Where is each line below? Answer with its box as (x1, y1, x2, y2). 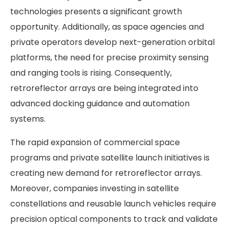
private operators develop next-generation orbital (10, 36, 215, 49)
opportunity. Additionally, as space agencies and (10, 21, 204, 33)
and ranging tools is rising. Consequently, (10, 67, 172, 79)
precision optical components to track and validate (10, 213, 218, 225)
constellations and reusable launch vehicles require (10, 198, 216, 210)
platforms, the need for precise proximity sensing (10, 52, 209, 64)
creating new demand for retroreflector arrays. (10, 167, 202, 179)
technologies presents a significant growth (10, 6, 182, 18)
